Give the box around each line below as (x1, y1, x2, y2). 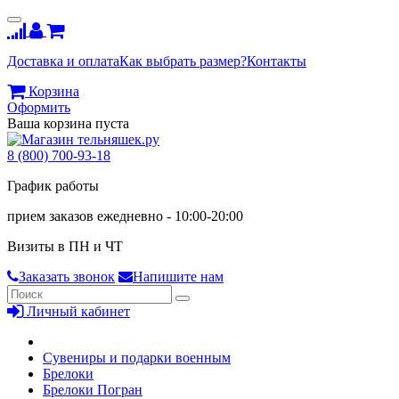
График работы (7, 178, 99, 193)
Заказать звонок (19, 269, 115, 284)
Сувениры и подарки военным (43, 350, 231, 365)
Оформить (7, 100, 70, 115)
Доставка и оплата (7, 53, 119, 69)
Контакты (247, 53, 306, 69)
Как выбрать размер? (119, 53, 247, 69)
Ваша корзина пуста (7, 116, 129, 131)
